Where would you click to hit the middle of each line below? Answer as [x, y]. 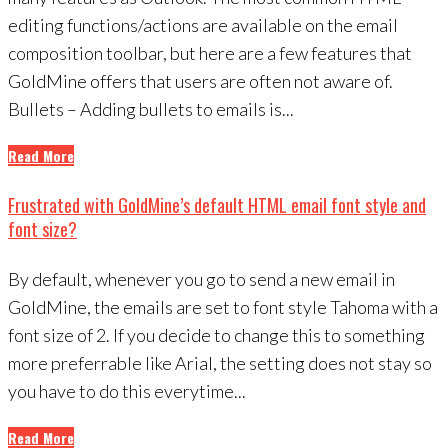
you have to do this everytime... [127, 391]
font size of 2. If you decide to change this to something [216, 335]
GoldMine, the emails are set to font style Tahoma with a [223, 307]
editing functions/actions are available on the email [203, 25]
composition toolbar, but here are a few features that [210, 53]
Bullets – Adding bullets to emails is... [151, 109]
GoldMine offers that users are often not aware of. [200, 81]
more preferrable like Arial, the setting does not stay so [220, 363]
